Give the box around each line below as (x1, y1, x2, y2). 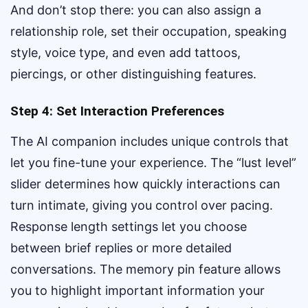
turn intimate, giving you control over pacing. (10, 198, 273, 212)
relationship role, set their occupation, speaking (10, 24, 287, 38)
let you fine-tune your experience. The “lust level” (10, 155, 296, 170)
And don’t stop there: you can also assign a (10, 3, 261, 17)
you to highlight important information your (10, 283, 265, 298)
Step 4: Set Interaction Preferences (10, 103, 224, 119)
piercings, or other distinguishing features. (10, 67, 256, 81)
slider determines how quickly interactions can (10, 177, 280, 191)
